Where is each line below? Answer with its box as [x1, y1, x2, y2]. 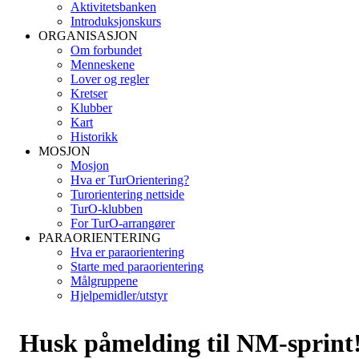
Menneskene [71, 58, 135, 71]
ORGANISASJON [38, 29, 138, 42]
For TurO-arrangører [71, 216, 175, 230]
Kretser [71, 87, 107, 100]
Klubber [71, 101, 112, 115]
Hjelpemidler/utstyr [71, 288, 167, 302]
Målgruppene [71, 274, 138, 288]
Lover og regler [71, 72, 149, 86]
